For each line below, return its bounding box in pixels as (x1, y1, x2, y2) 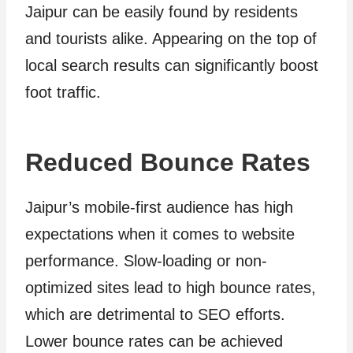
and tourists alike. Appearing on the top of (25, 30, 317, 47)
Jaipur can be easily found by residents (25, 3, 298, 20)
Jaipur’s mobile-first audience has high (25, 199, 293, 216)
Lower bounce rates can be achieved (25, 333, 283, 350)
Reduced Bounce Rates (25, 148, 310, 176)
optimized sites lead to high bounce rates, (25, 279, 316, 296)
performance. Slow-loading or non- (25, 252, 267, 269)
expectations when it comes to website (25, 225, 295, 243)
